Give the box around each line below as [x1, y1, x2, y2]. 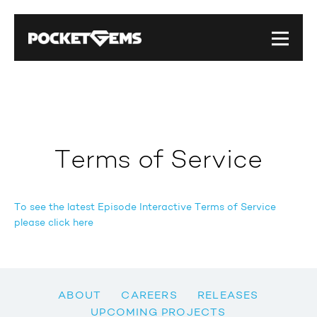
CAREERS [121, 291, 178, 301]
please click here [14, 219, 93, 229]
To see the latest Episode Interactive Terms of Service [14, 203, 276, 213]
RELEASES [197, 291, 259, 301]
